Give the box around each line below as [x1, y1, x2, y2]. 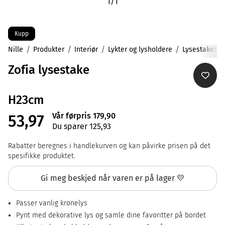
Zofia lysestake [8, 63, 89, 77]
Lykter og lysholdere [108, 45, 172, 54]
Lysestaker [182, 45, 216, 54]
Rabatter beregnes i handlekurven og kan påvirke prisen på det [8, 142, 210, 150]
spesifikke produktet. [8, 152, 75, 160]
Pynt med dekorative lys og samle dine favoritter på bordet [16, 211, 206, 219]
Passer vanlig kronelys [16, 199, 87, 207]
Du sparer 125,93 [52, 122, 111, 131]
